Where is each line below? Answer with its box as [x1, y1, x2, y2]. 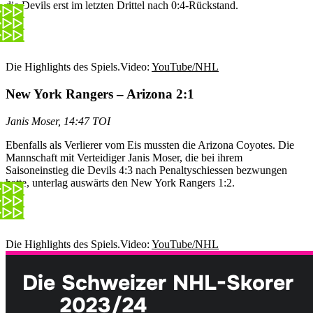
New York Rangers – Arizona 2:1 [6, 86, 194, 101]
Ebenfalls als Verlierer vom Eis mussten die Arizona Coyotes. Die [6, 138, 294, 151]
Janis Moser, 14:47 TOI [6, 115, 110, 127]
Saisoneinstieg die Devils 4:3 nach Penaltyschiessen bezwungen [6, 163, 287, 176]
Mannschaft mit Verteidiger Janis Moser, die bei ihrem [6, 151, 242, 163]
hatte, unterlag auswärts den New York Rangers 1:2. [6, 176, 235, 189]
